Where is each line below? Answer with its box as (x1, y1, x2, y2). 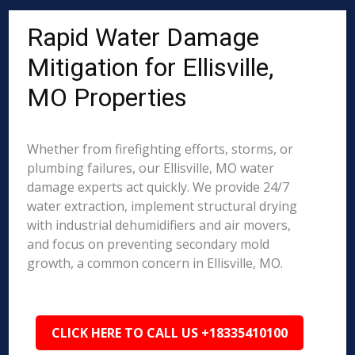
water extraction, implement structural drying (27, 197, 298, 215)
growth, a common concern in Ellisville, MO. (27, 254, 284, 272)
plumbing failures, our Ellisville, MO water (27, 159, 275, 177)
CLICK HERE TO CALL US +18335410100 (52, 324, 288, 342)
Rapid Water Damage (27, 22, 260, 52)
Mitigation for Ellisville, (27, 52, 274, 82)
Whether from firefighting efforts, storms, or (27, 140, 294, 158)
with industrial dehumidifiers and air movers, (27, 216, 292, 234)
